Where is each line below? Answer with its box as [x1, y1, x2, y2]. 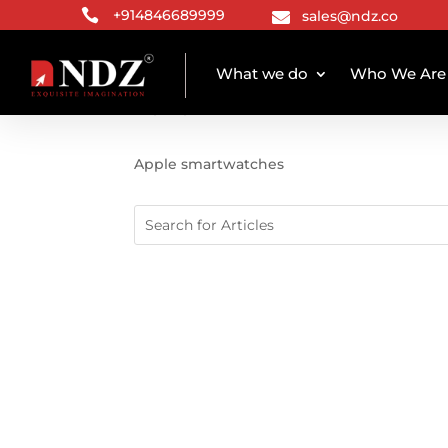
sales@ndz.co [302, 7, 399, 25]
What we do [216, 64, 308, 83]
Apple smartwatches [134, 154, 285, 173]
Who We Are [350, 64, 446, 83]
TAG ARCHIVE [134, 104, 221, 119]
